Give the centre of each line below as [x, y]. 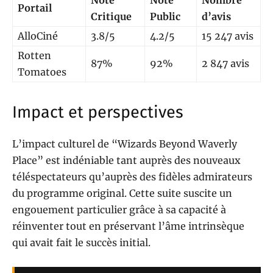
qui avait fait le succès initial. [81, 243]
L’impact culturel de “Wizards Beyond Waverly [125, 144]
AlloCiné [38, 36]
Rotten [34, 56]
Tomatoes [42, 72]
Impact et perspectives [98, 112]
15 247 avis [228, 36]
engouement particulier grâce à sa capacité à [119, 210]
